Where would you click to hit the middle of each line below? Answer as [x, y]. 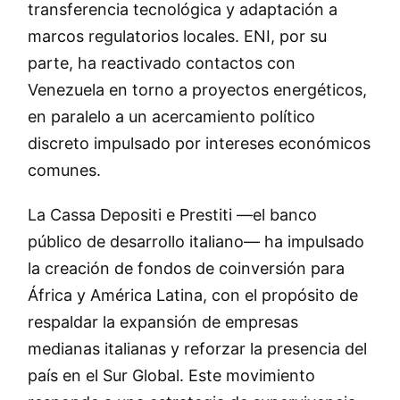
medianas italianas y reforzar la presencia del [197, 349]
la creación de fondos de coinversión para [186, 269]
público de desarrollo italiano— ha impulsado [196, 242]
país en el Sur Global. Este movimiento [171, 376]
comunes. [64, 171]
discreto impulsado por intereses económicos [199, 144]
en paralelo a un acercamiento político [171, 117]
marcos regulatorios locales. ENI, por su [177, 37]
